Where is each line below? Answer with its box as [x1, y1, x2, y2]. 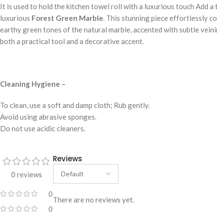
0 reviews [11, 170, 42, 179]
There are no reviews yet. [53, 195, 134, 204]
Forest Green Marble [31, 14, 103, 22]
